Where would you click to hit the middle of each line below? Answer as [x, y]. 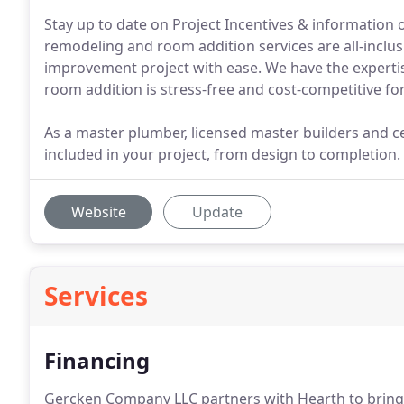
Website [98, 212]
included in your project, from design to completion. [222, 154]
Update [217, 212]
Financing [97, 360]
